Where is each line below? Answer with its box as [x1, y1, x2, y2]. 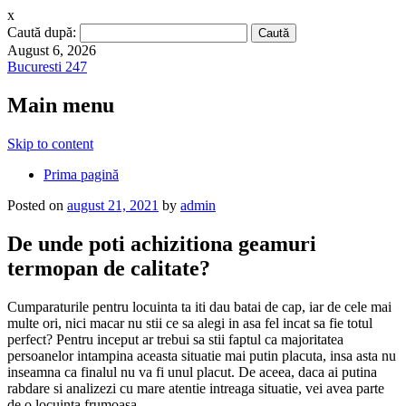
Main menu [7, 92, 114, 117]
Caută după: [7, 24, 76, 40]
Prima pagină [43, 166, 119, 182]
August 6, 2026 [7, 43, 96, 58]
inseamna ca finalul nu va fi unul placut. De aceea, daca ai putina [7, 363, 377, 380]
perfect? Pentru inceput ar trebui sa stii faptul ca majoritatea [7, 331, 343, 347]
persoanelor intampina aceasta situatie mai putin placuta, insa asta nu [7, 347, 396, 363]
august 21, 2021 [67, 197, 159, 213]
